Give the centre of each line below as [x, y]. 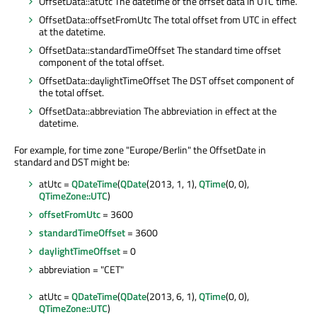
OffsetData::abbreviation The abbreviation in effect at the [158, 111]
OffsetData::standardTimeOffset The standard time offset [160, 50]
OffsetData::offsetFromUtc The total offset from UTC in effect [168, 19]
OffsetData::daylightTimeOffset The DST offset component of [167, 81]
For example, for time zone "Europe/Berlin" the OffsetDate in [140, 150]
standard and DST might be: [72, 162]
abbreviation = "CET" [81, 270]
